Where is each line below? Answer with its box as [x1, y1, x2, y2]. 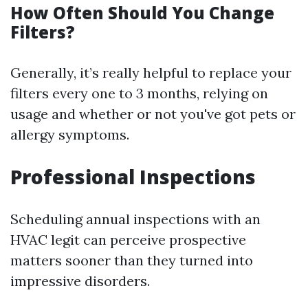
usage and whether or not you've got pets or [10, 105, 296, 122]
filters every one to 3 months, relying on [10, 85, 268, 102]
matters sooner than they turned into [10, 252, 253, 269]
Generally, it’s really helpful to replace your [10, 64, 291, 81]
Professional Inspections [10, 164, 256, 190]
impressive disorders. [10, 272, 150, 289]
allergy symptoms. [10, 126, 129, 143]
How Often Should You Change [10, 1, 274, 24]
